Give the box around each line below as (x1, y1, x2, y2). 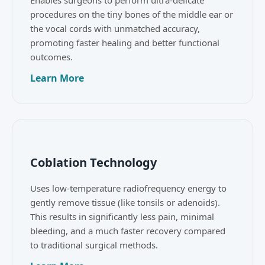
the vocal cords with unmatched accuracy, (30, 22, 200, 34)
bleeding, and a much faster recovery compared (30, 224, 225, 237)
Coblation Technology (30, 154, 157, 170)
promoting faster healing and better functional (30, 37, 219, 49)
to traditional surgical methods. (30, 238, 158, 251)
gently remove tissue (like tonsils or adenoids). (30, 196, 220, 208)
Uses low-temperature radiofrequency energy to (30, 182, 227, 194)
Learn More (30, 72, 84, 85)
